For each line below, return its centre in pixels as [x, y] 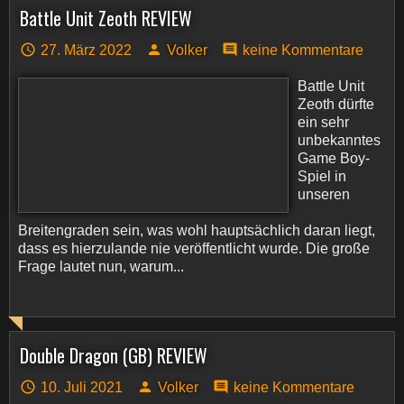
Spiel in [322, 176]
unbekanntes [339, 140]
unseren [324, 194]
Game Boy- [334, 158]
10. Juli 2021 [82, 387]
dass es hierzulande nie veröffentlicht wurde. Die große [194, 248]
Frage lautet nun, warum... [101, 266]
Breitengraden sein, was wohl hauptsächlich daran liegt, [197, 230]
